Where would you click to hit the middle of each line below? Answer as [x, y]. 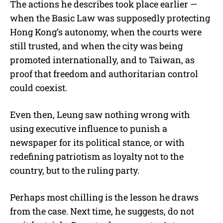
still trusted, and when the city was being [96, 46]
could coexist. [39, 87]
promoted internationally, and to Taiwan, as [102, 59]
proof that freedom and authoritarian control [104, 73]
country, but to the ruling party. [75, 170]
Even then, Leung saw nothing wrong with [100, 114]
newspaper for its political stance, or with [97, 142]
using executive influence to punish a [89, 128]
